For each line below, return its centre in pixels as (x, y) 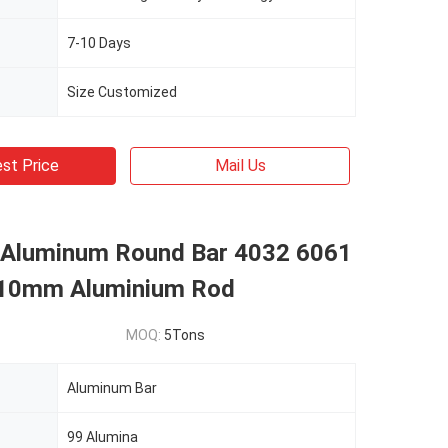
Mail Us (240, 165)
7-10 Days (99, 43)
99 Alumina (102, 437)
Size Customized (122, 92)
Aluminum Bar (112, 388)
